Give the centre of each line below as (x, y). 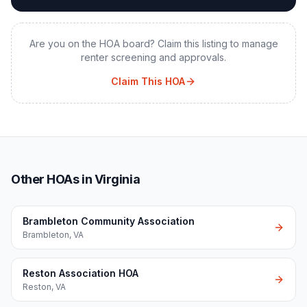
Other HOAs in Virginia (76, 179)
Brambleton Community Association (109, 221)
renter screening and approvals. (153, 57)
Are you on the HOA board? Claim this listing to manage (153, 44)
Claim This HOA (148, 81)
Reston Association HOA (81, 273)
